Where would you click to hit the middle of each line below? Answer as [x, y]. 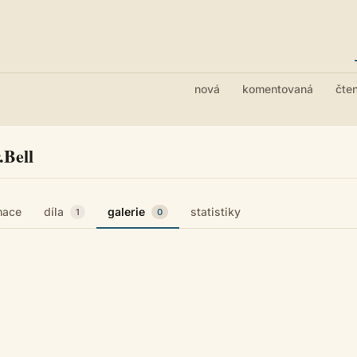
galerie [127, 212]
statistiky [216, 212]
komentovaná [278, 89]
